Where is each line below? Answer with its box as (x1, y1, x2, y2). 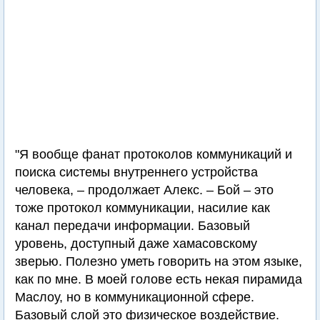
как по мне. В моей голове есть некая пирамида (15, 272, 302, 287)
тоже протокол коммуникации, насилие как (15, 201, 270, 216)
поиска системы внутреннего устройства (15, 165, 258, 180)
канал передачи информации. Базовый (15, 219, 250, 234)
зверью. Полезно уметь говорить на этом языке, (15, 254, 302, 269)
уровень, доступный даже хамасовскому (15, 236, 257, 251)
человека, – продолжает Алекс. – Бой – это (15, 183, 274, 198)
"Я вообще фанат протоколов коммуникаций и (15, 147, 292, 162)
